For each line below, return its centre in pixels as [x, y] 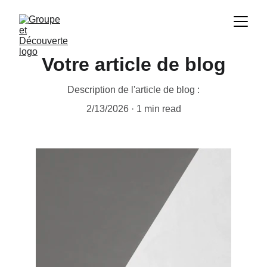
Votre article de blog [133, 64]
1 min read [159, 109]
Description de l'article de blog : [133, 90]
